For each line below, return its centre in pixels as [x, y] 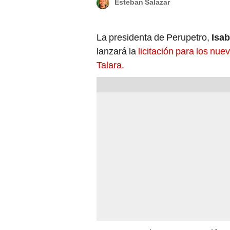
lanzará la [116, 51]
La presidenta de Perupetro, [153, 37]
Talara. [110, 65]
